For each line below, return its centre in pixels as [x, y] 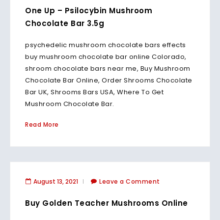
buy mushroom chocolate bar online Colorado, [106, 57]
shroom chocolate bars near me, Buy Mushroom [108, 69]
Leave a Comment [130, 181]
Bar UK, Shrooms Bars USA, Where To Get [94, 92]
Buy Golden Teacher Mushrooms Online [107, 203]
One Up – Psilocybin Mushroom [89, 11]
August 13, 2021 [56, 181]
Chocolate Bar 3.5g [65, 23]
